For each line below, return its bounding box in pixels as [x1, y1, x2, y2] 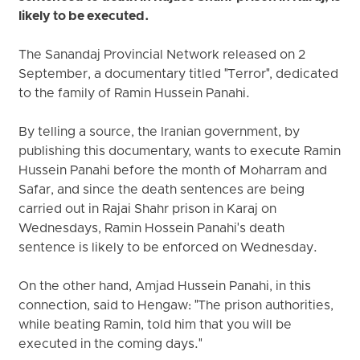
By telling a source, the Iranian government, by [18, 125, 301, 141]
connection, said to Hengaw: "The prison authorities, [18, 298, 334, 315]
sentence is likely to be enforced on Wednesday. [18, 240, 318, 257]
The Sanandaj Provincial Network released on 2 [18, 47, 306, 64]
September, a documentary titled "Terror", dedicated [18, 67, 339, 84]
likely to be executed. [18, 9, 150, 26]
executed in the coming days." [18, 337, 202, 354]
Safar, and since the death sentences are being [18, 182, 305, 199]
